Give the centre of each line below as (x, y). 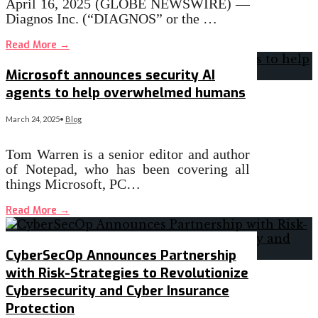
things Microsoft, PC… (73, 184)
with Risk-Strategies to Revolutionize (127, 273)
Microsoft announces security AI (110, 75)
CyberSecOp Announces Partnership (121, 255)
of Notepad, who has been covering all (128, 169)
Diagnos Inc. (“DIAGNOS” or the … (111, 18)
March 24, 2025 (33, 119)
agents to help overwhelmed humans (126, 93)
